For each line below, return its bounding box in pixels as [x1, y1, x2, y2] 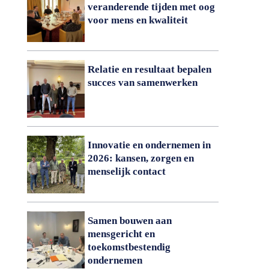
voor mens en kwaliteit [87, 14, 188, 26]
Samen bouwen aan [87, 214, 172, 226]
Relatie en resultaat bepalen [87, 64, 211, 76]
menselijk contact [87, 165, 166, 177]
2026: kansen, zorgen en [87, 152, 194, 164]
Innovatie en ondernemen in [87, 139, 211, 151]
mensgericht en [87, 228, 155, 240]
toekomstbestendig [87, 241, 171, 253]
